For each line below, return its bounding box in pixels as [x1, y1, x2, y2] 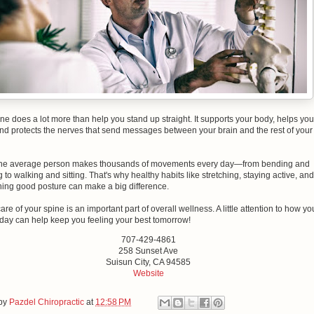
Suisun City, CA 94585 [106, 257, 191, 267]
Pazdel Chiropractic [9, 297, 84, 308]
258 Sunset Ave [118, 246, 178, 256]
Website [132, 268, 164, 278]
